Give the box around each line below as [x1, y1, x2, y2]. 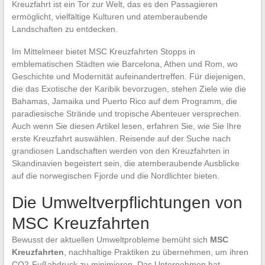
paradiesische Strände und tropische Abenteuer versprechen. [11, 108, 241, 118]
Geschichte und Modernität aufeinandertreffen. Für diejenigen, [11, 71, 245, 81]
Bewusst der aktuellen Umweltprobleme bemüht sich [11, 234, 210, 244]
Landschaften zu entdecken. [11, 24, 118, 34]
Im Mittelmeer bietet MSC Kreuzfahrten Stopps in [11, 46, 195, 56]
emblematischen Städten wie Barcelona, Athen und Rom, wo [11, 59, 238, 69]
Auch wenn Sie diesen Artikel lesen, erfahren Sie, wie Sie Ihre [11, 121, 241, 131]
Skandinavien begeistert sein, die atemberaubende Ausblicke [11, 158, 240, 168]
